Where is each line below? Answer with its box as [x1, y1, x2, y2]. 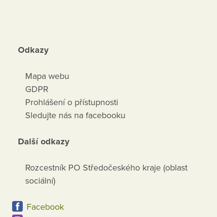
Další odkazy [18, 136, 70, 147]
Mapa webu [25, 71, 70, 82]
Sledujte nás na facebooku [25, 110, 126, 121]
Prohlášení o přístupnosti [25, 97, 119, 108]
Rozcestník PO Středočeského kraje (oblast [25, 162, 188, 173]
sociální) [25, 175, 56, 186]
